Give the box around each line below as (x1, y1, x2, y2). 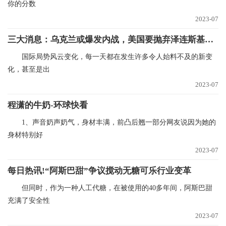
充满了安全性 (8, 197, 50, 204)
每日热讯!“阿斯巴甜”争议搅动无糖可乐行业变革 (8, 166, 191, 176)
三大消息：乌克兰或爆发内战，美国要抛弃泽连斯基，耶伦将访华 (205, 35, 213, 44)
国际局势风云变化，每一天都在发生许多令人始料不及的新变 (22, 53, 212, 61)
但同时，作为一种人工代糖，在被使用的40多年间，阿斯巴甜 (22, 184, 212, 192)
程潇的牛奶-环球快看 (8, 100, 88, 110)
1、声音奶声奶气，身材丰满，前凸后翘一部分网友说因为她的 (22, 119, 216, 126)
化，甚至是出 (8, 66, 50, 73)
